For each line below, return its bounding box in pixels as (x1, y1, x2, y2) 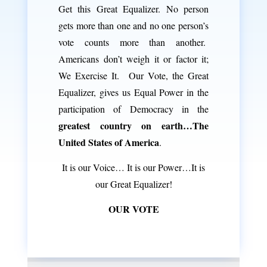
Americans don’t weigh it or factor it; (58, 52, 209, 65)
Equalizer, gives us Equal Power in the (58, 85, 209, 98)
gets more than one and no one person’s (58, 18, 209, 32)
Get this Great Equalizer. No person (58, 2, 209, 15)
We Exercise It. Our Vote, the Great (58, 69, 209, 82)
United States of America (58, 135, 159, 149)
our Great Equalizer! (95, 178, 172, 191)
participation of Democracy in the (58, 102, 209, 115)
